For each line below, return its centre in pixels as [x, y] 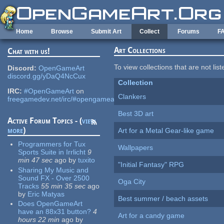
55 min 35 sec [63, 186]
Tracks [29, 186]
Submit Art [106, 31]
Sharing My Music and [53, 170]
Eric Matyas [46, 194]
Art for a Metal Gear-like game [166, 131]
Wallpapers [136, 148]
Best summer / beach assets [163, 199]
